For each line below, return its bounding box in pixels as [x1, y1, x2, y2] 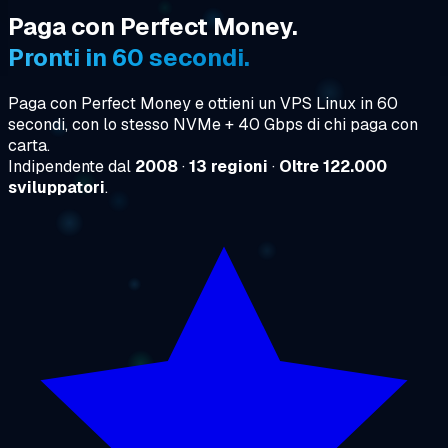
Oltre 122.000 [279, 155, 387, 177]
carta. [8, 134, 50, 156]
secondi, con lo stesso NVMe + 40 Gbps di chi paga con [8, 113, 418, 135]
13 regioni [189, 155, 268, 177]
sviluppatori [8, 176, 105, 198]
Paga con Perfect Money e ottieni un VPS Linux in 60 [8, 92, 398, 114]
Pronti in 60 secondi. [8, 41, 250, 73]
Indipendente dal [8, 155, 135, 177]
